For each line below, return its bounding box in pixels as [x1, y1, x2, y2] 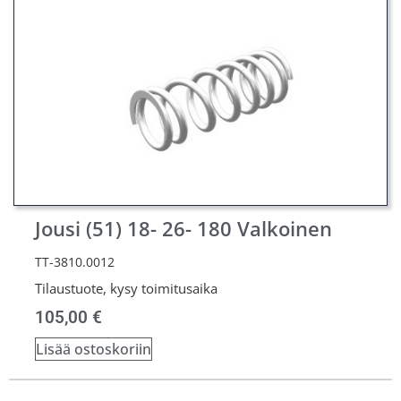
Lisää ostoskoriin [36, 338, 151, 359]
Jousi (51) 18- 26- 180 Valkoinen [35, 214, 332, 243]
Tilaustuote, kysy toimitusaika [35, 278, 218, 297]
